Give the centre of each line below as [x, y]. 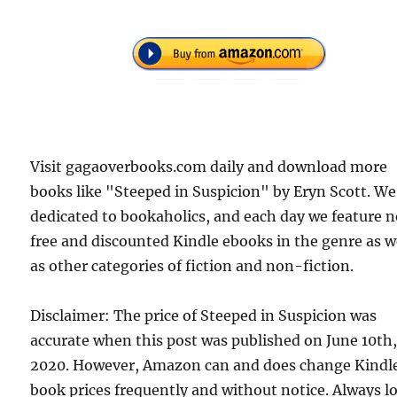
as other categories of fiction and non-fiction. [192, 265]
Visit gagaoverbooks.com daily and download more [209, 166]
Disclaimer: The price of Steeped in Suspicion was [204, 315]
